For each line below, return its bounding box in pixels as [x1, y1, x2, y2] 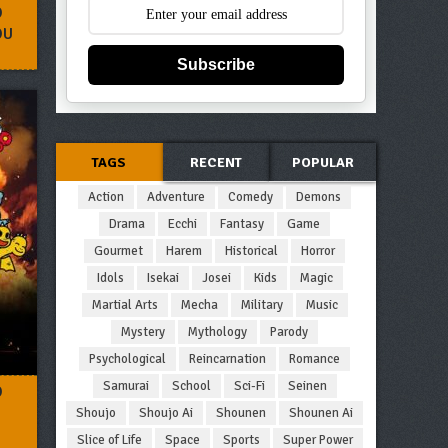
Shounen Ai [289, 405, 353, 421]
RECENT [189, 154, 242, 171]
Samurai [102, 378, 149, 394]
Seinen [287, 378, 327, 394]
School [171, 378, 211, 394]
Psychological [89, 351, 166, 367]
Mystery [121, 324, 165, 340]
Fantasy [220, 216, 264, 232]
